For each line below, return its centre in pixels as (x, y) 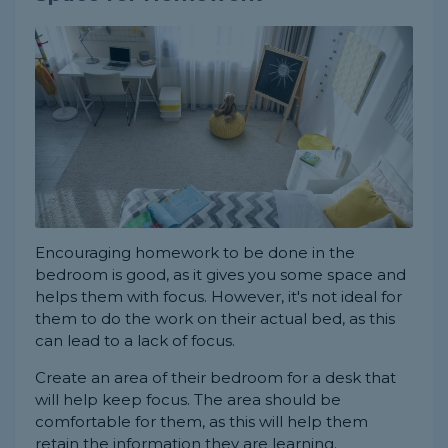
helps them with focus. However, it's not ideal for (218, 296)
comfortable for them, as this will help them (201, 421)
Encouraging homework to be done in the (195, 252)
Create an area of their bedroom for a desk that (215, 377)
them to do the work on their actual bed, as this (215, 318)
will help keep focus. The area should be (188, 399)
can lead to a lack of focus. (135, 340)
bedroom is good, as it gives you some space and (220, 274)
